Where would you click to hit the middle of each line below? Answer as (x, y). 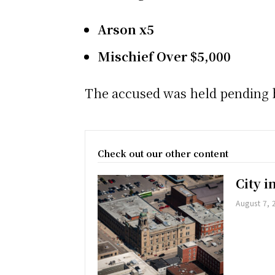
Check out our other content (163, 154)
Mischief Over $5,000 (164, 56)
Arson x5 (126, 29)
